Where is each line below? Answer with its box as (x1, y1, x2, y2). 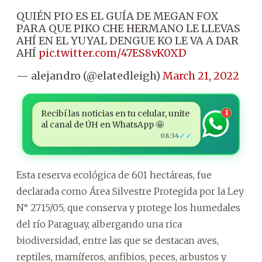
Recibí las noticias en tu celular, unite (40, 108, 189, 119)
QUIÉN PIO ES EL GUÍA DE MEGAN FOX (16, 9, 219, 23)
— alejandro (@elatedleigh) (16, 68, 163, 82)
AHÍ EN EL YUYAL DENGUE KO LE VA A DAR (16, 33, 239, 47)
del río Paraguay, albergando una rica (16, 218, 182, 230)
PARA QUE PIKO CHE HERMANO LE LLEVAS (16, 21, 240, 35)
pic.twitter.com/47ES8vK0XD (39, 46, 187, 60)
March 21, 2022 (163, 68, 239, 82)
